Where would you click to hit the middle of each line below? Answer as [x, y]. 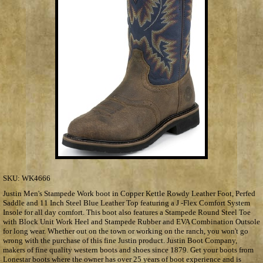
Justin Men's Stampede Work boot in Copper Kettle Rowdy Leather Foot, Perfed [129, 193]
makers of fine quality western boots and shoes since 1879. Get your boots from [128, 249]
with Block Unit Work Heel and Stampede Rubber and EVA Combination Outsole [131, 221]
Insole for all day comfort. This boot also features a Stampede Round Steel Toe [127, 212]
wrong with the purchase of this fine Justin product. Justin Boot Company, [120, 240]
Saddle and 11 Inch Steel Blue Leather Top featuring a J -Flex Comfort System [127, 203]
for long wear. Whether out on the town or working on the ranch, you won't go [126, 231]
